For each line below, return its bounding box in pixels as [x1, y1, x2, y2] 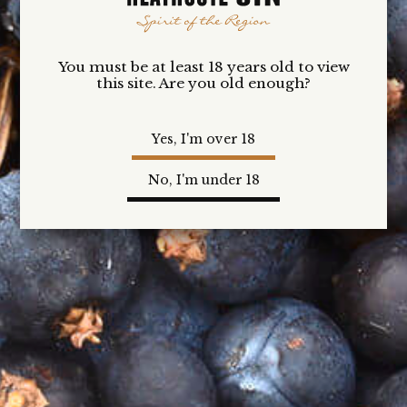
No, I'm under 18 [147, 172, 260, 189]
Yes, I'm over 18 [152, 130, 255, 147]
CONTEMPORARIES [46, 244, 219, 264]
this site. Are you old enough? [96, 74, 311, 92]
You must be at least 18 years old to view [57, 57, 350, 75]
